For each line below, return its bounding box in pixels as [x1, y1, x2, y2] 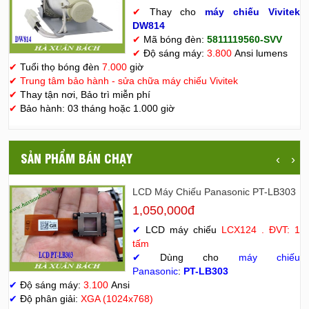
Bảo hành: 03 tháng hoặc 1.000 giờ [17, 103, 175, 114]
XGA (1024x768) [81, 293, 153, 305]
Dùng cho [140, 252, 239, 263]
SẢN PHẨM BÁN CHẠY [21, 149, 132, 167]
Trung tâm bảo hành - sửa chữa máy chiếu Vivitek [17, 75, 238, 87]
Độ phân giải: [17, 293, 81, 305]
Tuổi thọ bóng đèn [17, 61, 102, 73]
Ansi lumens [231, 48, 288, 59]
